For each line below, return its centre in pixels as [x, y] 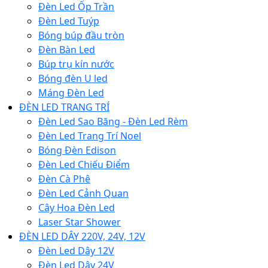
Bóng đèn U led [73, 79]
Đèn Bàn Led [67, 50]
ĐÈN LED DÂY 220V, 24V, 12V [82, 237]
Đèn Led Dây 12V [76, 251]
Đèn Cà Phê [64, 179]
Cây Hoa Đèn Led [77, 208]
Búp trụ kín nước [76, 64]
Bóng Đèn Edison [77, 150]
